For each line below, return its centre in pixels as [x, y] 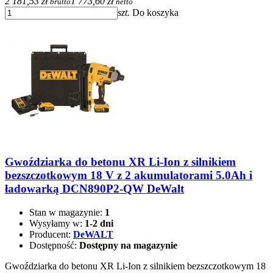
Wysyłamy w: [57, 223]
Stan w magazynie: [67, 212]
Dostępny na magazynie [128, 245]
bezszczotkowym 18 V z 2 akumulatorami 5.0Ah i [129, 175]
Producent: [51, 234]
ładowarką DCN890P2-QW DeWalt [94, 189]
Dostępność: [54, 245]
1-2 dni [99, 223]
